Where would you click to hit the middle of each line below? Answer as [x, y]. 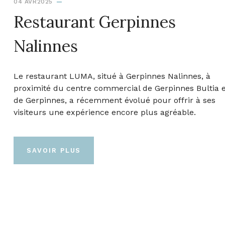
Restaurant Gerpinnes [95, 22]
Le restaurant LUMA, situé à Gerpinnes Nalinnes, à [112, 76]
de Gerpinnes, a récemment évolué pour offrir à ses [115, 100]
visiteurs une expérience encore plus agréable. [105, 112]
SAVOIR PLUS [54, 150]
